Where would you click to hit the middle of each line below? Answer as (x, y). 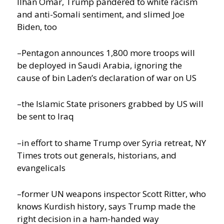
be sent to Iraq (46, 116)
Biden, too (37, 26)
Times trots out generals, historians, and (97, 155)
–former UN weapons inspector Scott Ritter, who (112, 193)
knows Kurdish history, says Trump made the (106, 206)
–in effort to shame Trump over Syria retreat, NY (112, 142)
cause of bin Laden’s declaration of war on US (107, 78)
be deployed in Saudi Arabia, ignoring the (100, 65)
